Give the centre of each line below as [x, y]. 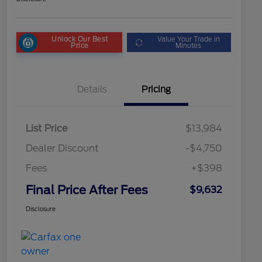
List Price [46, 129]
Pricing [156, 90]
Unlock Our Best [80, 39]
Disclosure [41, 209]
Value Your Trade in [188, 39]
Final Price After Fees [87, 190]
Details [92, 90]
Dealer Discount [62, 149]
